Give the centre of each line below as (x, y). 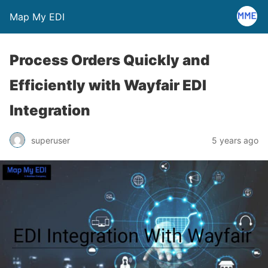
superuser (51, 140)
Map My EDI (37, 17)
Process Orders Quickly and (109, 60)
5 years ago (235, 140)
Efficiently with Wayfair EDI (108, 85)
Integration (50, 110)
